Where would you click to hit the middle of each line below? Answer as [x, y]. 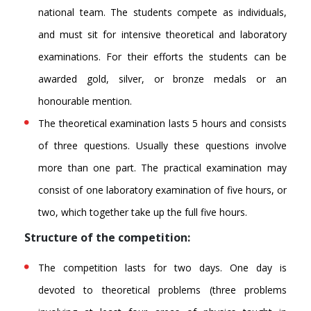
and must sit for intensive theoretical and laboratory [162, 35]
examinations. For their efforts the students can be [162, 57]
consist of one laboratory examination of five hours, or [162, 190]
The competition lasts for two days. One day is [162, 268]
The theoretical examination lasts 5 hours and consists [162, 124]
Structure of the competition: [107, 238]
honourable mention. [85, 101]
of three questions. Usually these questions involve [162, 146]
